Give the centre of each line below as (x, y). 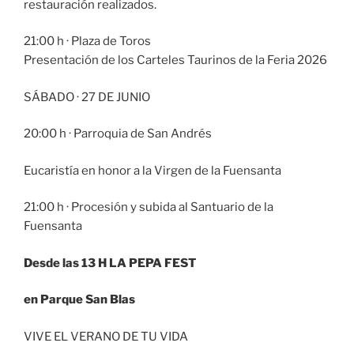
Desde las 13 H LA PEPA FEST (111, 263)
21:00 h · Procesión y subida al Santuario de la (149, 207)
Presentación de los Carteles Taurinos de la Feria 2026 (175, 60)
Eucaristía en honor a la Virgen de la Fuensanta (153, 170)
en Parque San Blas (81, 300)
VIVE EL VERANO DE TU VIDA (106, 336)
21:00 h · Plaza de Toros (87, 41)
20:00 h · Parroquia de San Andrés (118, 134)
